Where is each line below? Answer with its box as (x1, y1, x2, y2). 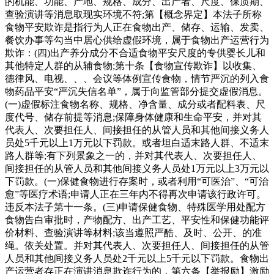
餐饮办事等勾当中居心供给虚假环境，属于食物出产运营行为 (5, 34, 269, 45)
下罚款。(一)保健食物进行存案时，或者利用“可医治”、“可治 (5, 176, 268, 187)
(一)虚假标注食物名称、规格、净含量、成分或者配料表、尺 (5, 98, 265, 109)
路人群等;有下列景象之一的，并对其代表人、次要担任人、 (5, 150, 262, 161)
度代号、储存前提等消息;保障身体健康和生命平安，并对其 (5, 111, 262, 122)
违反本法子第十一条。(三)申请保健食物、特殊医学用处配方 (5, 201, 265, 212)
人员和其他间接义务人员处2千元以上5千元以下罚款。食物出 (5, 253, 269, 264)
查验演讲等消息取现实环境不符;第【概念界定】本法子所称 (5, 9, 262, 20)
